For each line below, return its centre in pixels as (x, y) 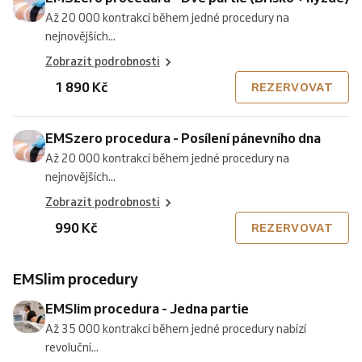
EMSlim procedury (80, 279)
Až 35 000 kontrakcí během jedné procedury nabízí (176, 329)
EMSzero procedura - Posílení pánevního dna (183, 138)
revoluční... (72, 347)
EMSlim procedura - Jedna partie (147, 308)
